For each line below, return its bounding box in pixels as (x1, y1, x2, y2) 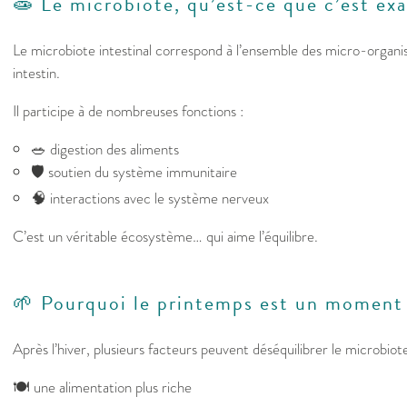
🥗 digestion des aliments (31, 138, 179, 162)
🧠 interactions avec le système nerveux (31, 187, 269, 211)
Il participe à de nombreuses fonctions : (13, 100, 243, 124)
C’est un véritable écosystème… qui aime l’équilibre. (13, 225, 318, 249)
